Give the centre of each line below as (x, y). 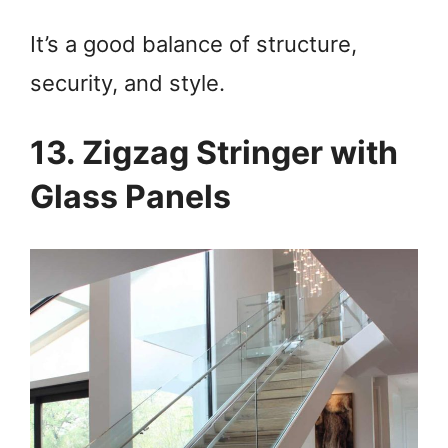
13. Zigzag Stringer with (214, 153)
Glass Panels (130, 197)
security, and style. (127, 82)
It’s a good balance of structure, (193, 43)
